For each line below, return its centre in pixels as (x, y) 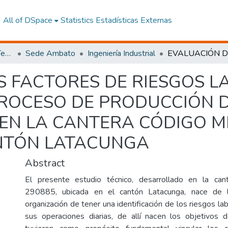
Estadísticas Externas (134, 20)
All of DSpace (27, 20)
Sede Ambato (50, 53)
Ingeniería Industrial (121, 53)
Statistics (77, 20)
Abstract (45, 163)
